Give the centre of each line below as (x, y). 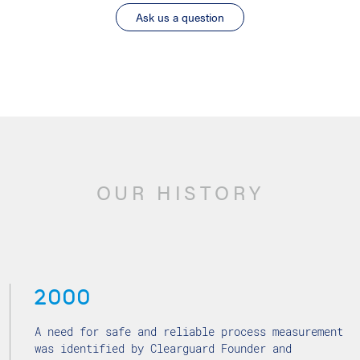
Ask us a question (180, 17)
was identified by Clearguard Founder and (163, 348)
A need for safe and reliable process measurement (189, 331)
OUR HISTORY (180, 192)
